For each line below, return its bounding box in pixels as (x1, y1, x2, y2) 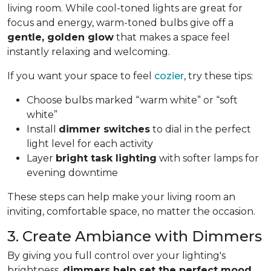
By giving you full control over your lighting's (7, 249, 226, 261)
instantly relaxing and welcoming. (7, 45, 170, 57)
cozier (154, 70, 184, 82)
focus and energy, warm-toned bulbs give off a (7, 16, 233, 28)
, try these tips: (184, 70, 253, 82)
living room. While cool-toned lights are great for (7, 2, 243, 14)
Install (27, 123, 59, 135)
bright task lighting (56, 152, 157, 164)
